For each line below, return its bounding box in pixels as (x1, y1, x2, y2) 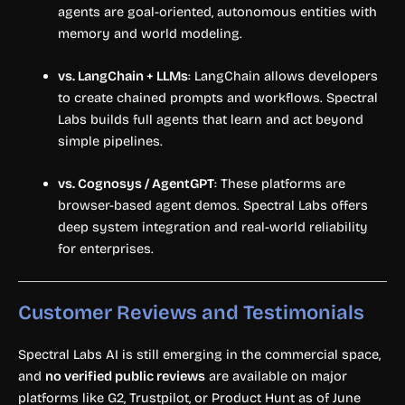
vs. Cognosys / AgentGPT (57, 175, 214, 193)
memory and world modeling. (57, 24, 242, 42)
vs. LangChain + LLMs (57, 67, 188, 84)
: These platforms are (213, 175, 345, 193)
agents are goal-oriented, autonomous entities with (57, 3, 377, 20)
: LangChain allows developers (187, 67, 378, 84)
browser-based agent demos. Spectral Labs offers (57, 197, 368, 214)
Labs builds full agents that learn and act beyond (57, 110, 363, 127)
